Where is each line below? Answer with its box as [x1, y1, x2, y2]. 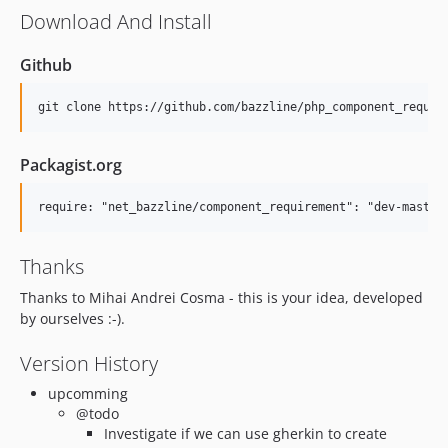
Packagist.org [20, 154, 122, 176]
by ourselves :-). [20, 309, 125, 328]
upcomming [48, 384, 128, 403]
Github [20, 54, 72, 76]
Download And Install [20, 8, 212, 35]
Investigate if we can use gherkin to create [104, 424, 387, 443]
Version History [20, 350, 158, 377]
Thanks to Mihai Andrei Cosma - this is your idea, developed [20, 288, 423, 307]
